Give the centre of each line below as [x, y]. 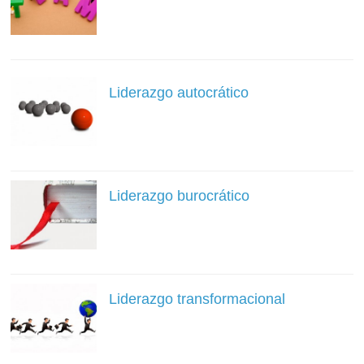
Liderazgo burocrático [179, 195]
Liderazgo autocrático [178, 92]
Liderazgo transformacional [197, 299]
